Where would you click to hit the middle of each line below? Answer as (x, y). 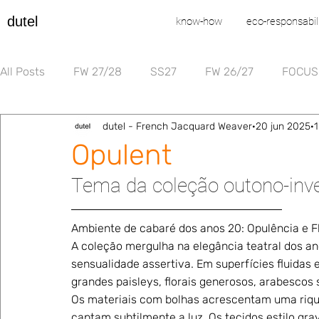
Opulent (121, 155)
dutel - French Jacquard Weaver (177, 126)
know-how (199, 21)
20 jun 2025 (283, 126)
